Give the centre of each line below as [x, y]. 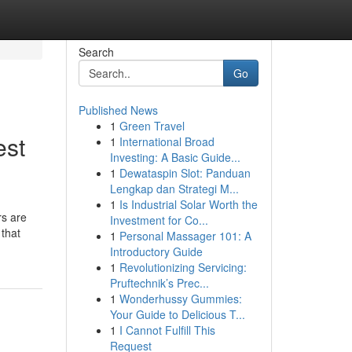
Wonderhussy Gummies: [180, 299]
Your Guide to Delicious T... [177, 314]
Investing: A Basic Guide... [175, 157]
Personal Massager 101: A [185, 236]
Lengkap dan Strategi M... [174, 189]
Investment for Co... [159, 220]
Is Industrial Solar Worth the [188, 204]
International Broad [167, 141]
